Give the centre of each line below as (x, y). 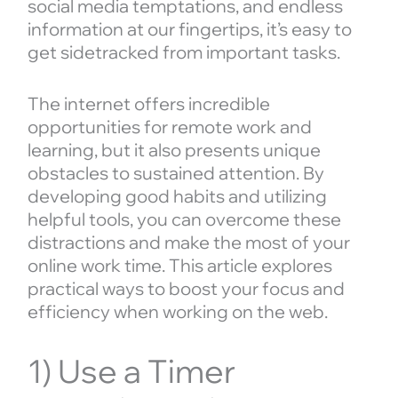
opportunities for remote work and (169, 126)
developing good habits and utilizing (177, 195)
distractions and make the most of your (188, 242)
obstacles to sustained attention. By (175, 172)
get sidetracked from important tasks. (183, 52)
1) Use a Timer (131, 370)
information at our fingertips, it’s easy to (189, 28)
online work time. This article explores (179, 265)
